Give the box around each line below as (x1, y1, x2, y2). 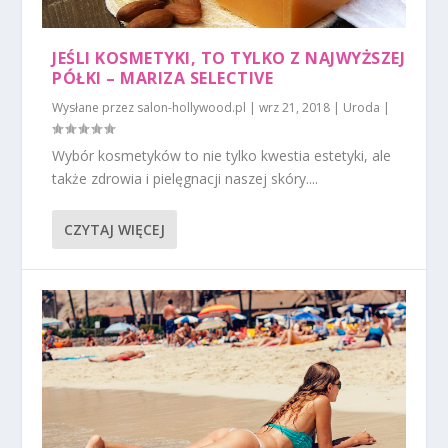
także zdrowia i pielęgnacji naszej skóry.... (52, 169, 319, 189)
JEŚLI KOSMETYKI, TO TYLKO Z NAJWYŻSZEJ (52, 47, 406, 70)
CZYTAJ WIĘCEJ (64, 220, 166, 240)
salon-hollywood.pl (137, 99, 247, 117)
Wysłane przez (52, 99, 138, 117)
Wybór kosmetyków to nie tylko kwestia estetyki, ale (52, 146, 392, 166)
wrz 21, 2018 (259, 99, 331, 117)
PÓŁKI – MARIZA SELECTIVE (52, 67, 274, 90)
